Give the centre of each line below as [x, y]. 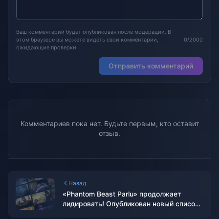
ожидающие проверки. [47, 47]
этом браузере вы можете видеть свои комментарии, [87, 40]
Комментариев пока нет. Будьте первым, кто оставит [109, 123]
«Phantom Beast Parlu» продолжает [122, 194]
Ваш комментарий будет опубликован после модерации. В [94, 32]
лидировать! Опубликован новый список [131, 204]
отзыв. [109, 133]
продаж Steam [87, 213]
